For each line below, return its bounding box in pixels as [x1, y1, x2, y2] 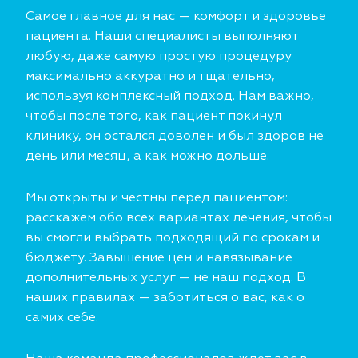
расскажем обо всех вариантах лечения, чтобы [26, 212, 332, 225]
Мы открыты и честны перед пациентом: [26, 192, 288, 205]
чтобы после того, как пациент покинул [26, 110, 282, 124]
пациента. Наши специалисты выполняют [26, 30, 298, 44]
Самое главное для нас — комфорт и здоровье [26, 10, 326, 24]
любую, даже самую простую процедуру [26, 50, 292, 64]
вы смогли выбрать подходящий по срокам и [26, 232, 320, 245]
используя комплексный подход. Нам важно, [26, 90, 314, 104]
